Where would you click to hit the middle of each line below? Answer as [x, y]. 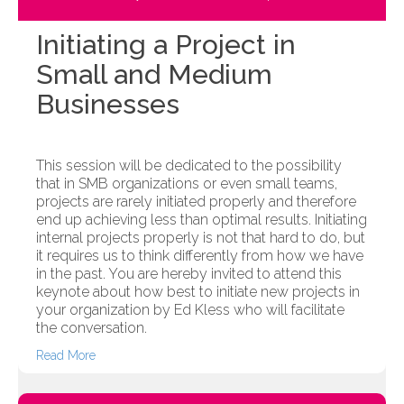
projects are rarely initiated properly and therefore [196, 202]
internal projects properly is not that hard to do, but [201, 238]
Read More [66, 356]
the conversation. [92, 328]
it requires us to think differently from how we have [200, 256]
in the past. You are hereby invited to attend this [189, 274]
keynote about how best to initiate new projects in [198, 292]
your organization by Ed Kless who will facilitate [190, 310]
